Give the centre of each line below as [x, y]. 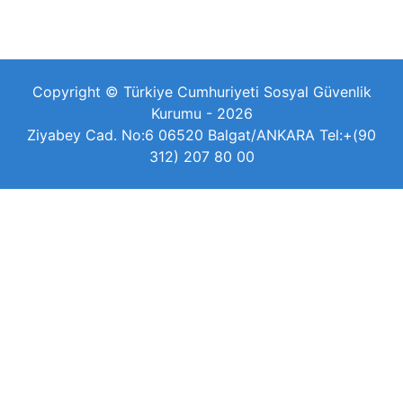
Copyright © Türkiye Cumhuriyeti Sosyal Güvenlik [201, 92]
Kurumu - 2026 [201, 113]
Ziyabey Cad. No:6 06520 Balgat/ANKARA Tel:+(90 [201, 135]
